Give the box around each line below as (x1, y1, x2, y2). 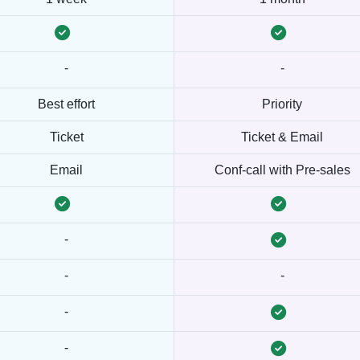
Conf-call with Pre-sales (214, 163, 350, 177)
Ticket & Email (241, 130, 323, 144)
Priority (262, 97, 302, 111)
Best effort (38, 97, 95, 111)
